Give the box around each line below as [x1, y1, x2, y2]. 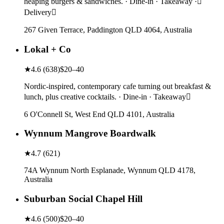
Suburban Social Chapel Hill [24, 193, 142, 204]
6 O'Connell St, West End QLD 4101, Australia [24, 109, 174, 118]
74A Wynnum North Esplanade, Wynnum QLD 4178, [24, 166, 195, 175]
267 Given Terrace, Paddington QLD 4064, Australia [24, 25, 192, 34]
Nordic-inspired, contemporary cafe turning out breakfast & [24, 81, 211, 90]
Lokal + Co [24, 43, 71, 54]
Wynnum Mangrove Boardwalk [24, 128, 156, 139]
